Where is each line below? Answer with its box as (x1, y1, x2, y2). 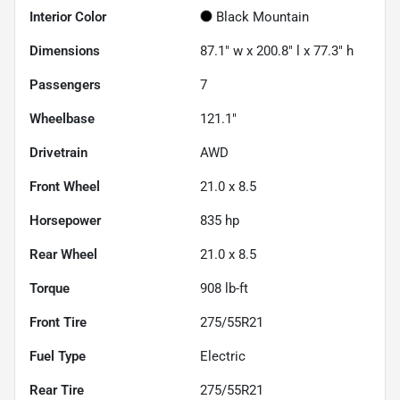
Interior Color (29, 9, 106, 26)
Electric (200, 348, 246, 365)
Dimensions (29, 43, 100, 60)
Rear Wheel (29, 246, 97, 263)
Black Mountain (216, 9, 309, 26)
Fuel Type (29, 348, 86, 365)
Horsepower (29, 212, 101, 229)
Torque (29, 280, 70, 297)
